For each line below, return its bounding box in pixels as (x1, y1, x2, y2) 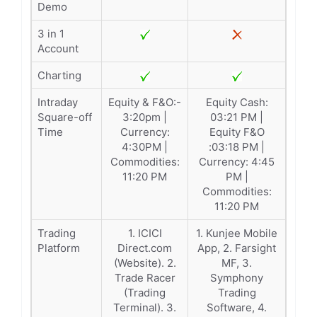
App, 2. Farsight (197, 241, 276, 255)
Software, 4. (207, 301, 267, 314)
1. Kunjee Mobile (196, 226, 277, 240)
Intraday (38, 96, 78, 109)
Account (38, 42, 79, 55)
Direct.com (117, 241, 172, 255)
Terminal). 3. (113, 301, 176, 314)
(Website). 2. (113, 256, 176, 270)
